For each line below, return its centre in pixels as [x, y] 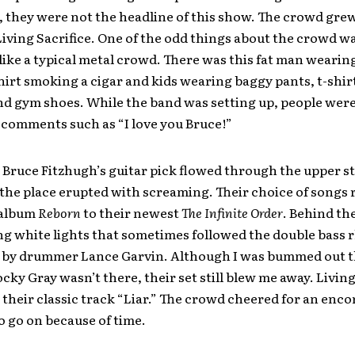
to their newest [132, 213]
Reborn [60, 213]
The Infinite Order [232, 213]
